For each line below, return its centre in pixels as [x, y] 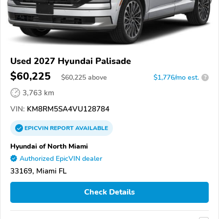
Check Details [109, 192]
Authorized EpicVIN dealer [61, 158]
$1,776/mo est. [176, 77]
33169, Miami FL [38, 171]
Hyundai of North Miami [49, 146]
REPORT [62, 128]
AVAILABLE [91, 128]
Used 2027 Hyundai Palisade [71, 61]
